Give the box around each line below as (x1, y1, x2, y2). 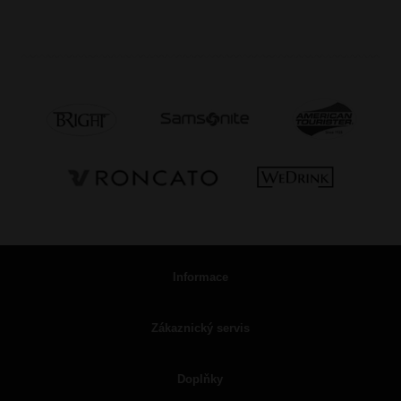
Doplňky (177, 371, 224, 386)
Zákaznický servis (150, 320, 250, 335)
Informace (172, 269, 228, 284)
